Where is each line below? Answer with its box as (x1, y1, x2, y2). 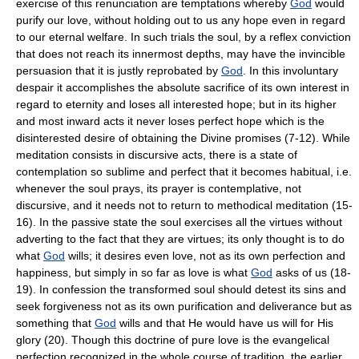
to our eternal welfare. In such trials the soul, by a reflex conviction (16, 30, 351, 43)
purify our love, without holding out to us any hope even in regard (16, 13, 345, 26)
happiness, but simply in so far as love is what (16, 265, 251, 279)
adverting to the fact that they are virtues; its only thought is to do (16, 232, 345, 245)
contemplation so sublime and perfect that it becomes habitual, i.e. (16, 164, 352, 178)
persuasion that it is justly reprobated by (16, 63, 221, 77)
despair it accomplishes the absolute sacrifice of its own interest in (16, 80, 349, 94)
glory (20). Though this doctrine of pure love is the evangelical (16, 333, 329, 346)
